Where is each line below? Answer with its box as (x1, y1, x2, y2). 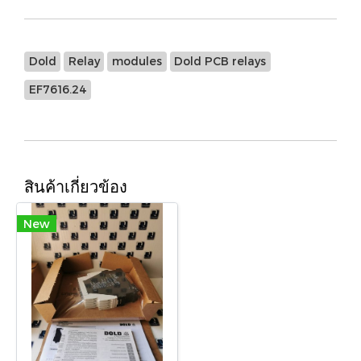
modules (111, 54, 162, 68)
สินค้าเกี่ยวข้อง (24, 176, 127, 196)
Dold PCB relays (174, 54, 267, 68)
